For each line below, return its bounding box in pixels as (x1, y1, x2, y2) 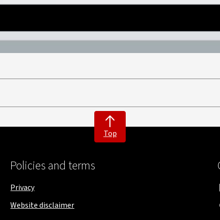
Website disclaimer (10, 200, 75, 211)
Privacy (10, 182, 35, 193)
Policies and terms (10, 157, 96, 174)
